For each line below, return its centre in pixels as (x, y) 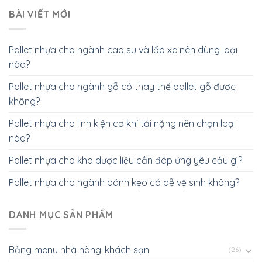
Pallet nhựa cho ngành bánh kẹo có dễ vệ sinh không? (124, 182)
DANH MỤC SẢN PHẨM (61, 214)
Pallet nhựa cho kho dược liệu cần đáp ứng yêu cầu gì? (125, 160)
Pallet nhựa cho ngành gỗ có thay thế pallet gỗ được (122, 86)
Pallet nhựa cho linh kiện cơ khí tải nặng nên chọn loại (122, 123)
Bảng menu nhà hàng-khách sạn (79, 250)
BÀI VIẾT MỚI (40, 14)
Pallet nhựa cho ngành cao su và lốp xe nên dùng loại (123, 49)
